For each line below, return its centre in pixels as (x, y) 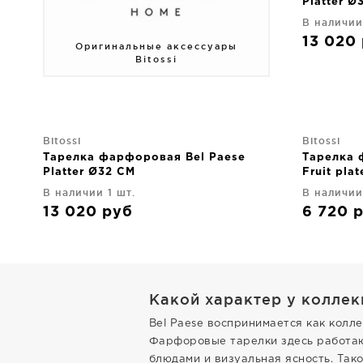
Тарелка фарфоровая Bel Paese (144, 158)
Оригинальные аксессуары (156, 47)
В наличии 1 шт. (89, 193)
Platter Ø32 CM (89, 173)
